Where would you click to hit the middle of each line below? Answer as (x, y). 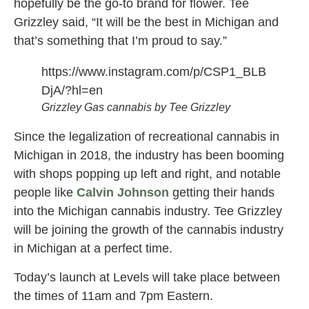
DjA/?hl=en (72, 91)
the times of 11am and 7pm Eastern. (113, 296)
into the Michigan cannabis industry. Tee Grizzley (148, 211)
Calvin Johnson (123, 193)
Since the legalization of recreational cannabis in (147, 137)
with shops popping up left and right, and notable (147, 174)
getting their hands (222, 193)
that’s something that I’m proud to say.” (120, 41)
